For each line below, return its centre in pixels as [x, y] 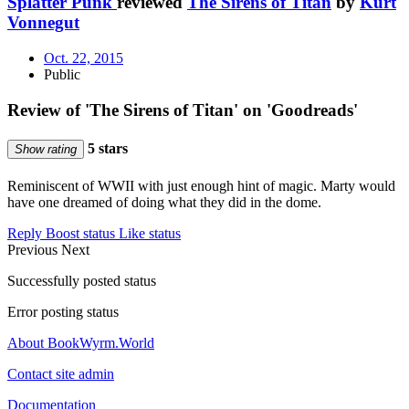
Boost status [80, 234]
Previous [34, 250]
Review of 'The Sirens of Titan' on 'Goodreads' [183, 110]
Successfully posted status [82, 281]
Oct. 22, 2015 [84, 58]
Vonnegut [43, 23]
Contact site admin [61, 374]
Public [62, 75]
